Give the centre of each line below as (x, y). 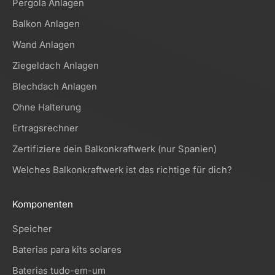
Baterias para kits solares (67, 249)
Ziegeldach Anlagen (56, 65)
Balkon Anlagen (46, 23)
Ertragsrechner (45, 128)
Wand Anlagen (44, 44)
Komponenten (43, 204)
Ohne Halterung (47, 107)
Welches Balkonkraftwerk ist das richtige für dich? (122, 169)
